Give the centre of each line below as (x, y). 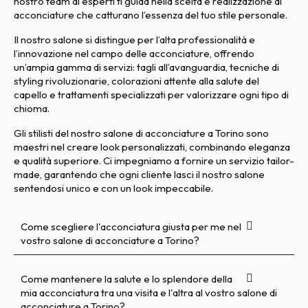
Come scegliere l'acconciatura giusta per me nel (131, 227)
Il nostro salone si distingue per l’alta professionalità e (134, 40)
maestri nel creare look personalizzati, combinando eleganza (152, 147)
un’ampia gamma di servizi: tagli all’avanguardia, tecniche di (146, 67)
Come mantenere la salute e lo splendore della (126, 279)
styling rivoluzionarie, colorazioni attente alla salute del (136, 81)
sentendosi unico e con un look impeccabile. (113, 188)
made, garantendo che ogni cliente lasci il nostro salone (139, 174)
